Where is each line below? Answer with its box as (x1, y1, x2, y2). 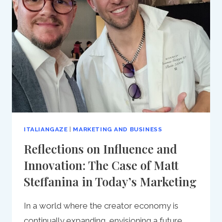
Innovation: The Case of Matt (24, 157, 178, 173)
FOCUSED (65, 30, 101, 39)
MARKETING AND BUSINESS (73, 125, 163, 133)
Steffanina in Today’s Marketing (24, 173, 197, 189)
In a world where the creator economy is (24, 200, 178, 211)
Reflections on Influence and (24, 140, 177, 157)
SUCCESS (65, 42, 101, 51)
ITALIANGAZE (24, 125, 68, 133)
